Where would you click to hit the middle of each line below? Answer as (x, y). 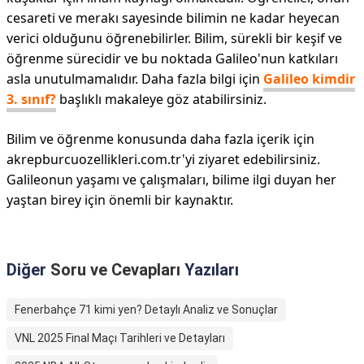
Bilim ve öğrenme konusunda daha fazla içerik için (160, 139)
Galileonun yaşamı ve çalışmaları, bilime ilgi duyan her (171, 180)
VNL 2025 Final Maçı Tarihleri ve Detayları (120, 338)
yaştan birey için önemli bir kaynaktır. (120, 200)
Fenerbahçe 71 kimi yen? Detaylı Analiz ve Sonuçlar (146, 310)
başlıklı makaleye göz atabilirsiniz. (161, 99)
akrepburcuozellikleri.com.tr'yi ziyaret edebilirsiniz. (163, 159)
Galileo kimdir (309, 79)
